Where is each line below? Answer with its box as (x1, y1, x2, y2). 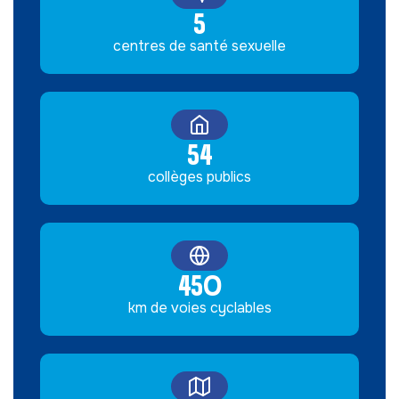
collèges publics (148, 167, 251, 186)
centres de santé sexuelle (113, 37, 286, 55)
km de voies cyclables (127, 298, 272, 317)
